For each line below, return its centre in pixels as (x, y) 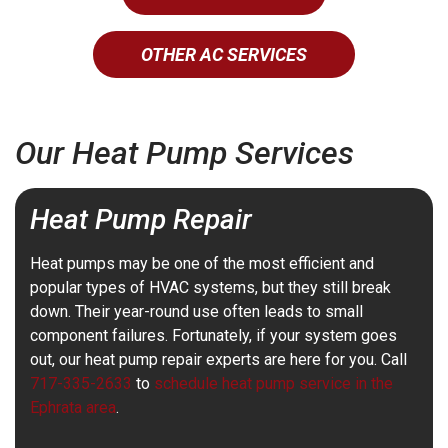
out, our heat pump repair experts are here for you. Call (218, 360)
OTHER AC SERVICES (224, 55)
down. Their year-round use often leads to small (196, 312)
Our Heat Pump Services (184, 153)
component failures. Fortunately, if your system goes (213, 336)
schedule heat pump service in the (273, 384)
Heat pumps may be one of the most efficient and (202, 264)
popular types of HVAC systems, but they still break (210, 288)
